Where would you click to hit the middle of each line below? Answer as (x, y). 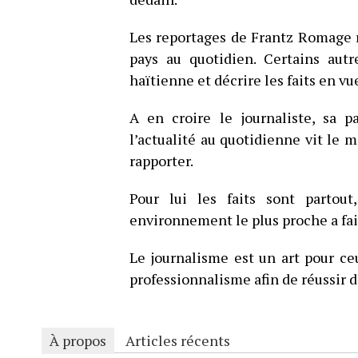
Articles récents (178, 340)
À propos (78, 340)
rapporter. (161, 161)
